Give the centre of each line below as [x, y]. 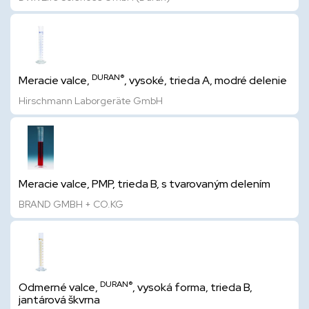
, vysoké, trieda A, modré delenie [206, 80]
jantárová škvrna [59, 300]
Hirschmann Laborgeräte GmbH [91, 101]
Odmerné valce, [59, 287]
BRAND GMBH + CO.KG [71, 204]
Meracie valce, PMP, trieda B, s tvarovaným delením [144, 184]
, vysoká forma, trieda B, [192, 287]
